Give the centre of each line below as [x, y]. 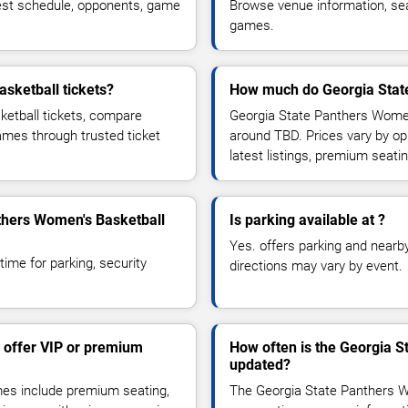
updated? [260, 364]
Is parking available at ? [307, 219]
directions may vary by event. [316, 265]
